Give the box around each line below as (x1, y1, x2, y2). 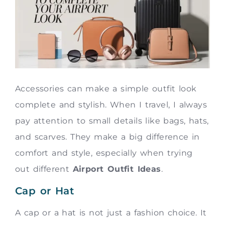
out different (15, 164, 73, 174)
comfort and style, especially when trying (15, 148, 193, 158)
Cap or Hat (15, 184, 74, 197)
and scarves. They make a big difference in (15, 132, 200, 142)
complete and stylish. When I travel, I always (15, 100, 207, 110)
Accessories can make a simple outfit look (15, 84, 197, 94)
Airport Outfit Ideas (72, 164, 161, 174)
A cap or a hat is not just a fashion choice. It (15, 207, 207, 217)
